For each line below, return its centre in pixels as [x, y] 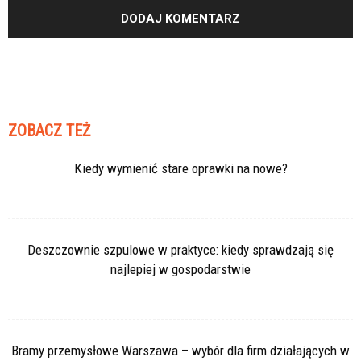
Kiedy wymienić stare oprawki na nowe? [180, 168]
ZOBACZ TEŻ [49, 130]
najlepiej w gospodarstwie [180, 269]
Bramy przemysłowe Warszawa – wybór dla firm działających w [180, 350]
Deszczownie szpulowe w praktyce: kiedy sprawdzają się [180, 249]
